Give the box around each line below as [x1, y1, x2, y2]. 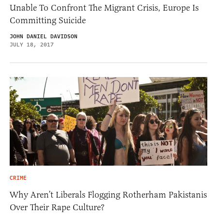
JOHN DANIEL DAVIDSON [10, 32, 77, 41]
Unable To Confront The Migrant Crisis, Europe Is [10, 2, 199, 13]
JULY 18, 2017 [10, 41, 54, 49]
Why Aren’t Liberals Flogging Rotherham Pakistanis [10, 189, 207, 200]
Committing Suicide [10, 15, 86, 26]
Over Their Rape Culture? [10, 201, 105, 213]
